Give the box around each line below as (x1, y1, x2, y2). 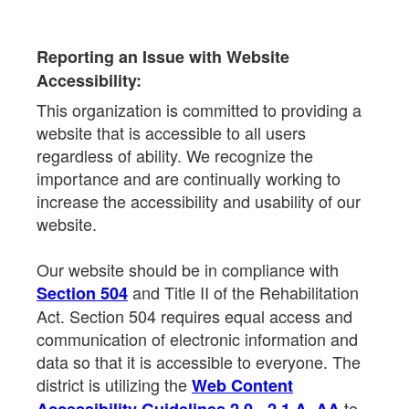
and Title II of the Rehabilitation (128, 280, 359, 304)
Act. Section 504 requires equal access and (37, 304, 352, 328)
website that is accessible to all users (37, 121, 306, 144)
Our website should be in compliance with (37, 257, 339, 281)
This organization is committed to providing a (37, 98, 362, 121)
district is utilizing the (37, 372, 192, 396)
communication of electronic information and (37, 327, 358, 351)
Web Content (192, 373, 293, 397)
